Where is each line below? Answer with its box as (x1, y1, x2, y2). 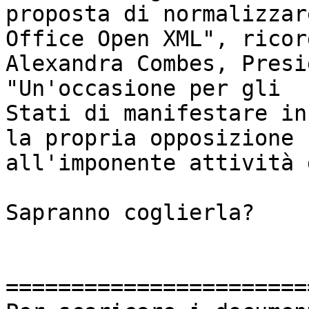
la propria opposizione (6, 126, 294, 151)
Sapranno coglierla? (6, 200, 255, 226)
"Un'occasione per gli (6, 76, 281, 101)
